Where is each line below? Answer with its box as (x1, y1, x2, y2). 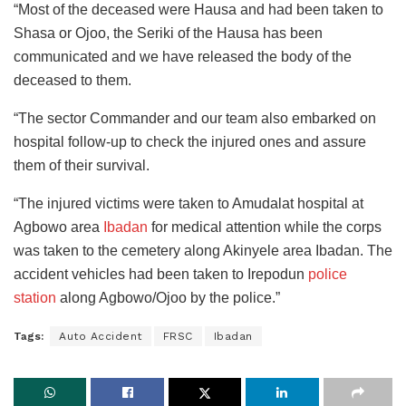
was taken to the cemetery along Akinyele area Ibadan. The (14, 243, 392, 259)
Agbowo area (14, 219, 103, 236)
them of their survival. (14, 158, 150, 174)
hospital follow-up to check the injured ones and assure (14, 134, 366, 150)
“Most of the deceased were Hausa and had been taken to (14, 2, 383, 18)
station (14, 290, 56, 306)
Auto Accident (59, 330, 142, 343)
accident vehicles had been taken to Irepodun (14, 266, 308, 283)
